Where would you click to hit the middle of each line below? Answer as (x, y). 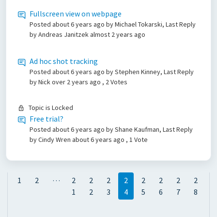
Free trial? (46, 119)
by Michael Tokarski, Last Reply (151, 24)
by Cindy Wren (51, 139)
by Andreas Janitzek (60, 34)
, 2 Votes (115, 82)
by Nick (41, 82)
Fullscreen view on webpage (76, 14)
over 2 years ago (77, 82)
